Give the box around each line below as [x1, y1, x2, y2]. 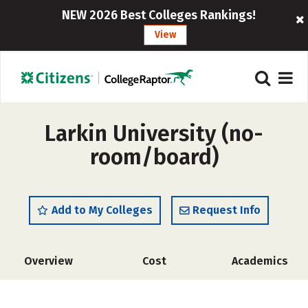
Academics [232, 254, 288, 267]
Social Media [17, 283, 85, 296]
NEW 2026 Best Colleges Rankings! [61, 8, 256, 23]
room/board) [89, 144, 219, 170]
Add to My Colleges [52, 203, 153, 217]
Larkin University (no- [45, 120, 263, 146]
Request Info [192, 203, 261, 217]
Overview [23, 254, 73, 267]
